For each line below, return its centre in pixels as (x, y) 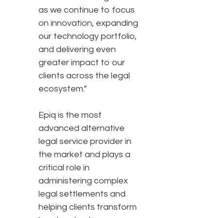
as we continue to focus (87, 10)
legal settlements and (82, 194)
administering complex (83, 181)
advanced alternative (82, 128)
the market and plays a (84, 155)
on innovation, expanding (88, 23)
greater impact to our (82, 63)
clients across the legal (84, 76)
